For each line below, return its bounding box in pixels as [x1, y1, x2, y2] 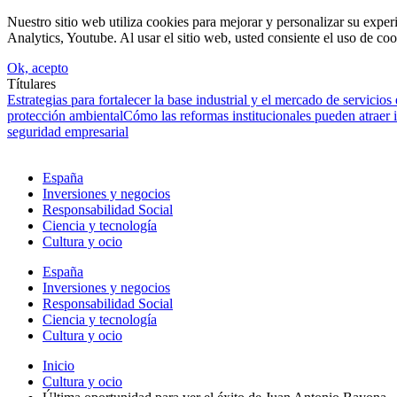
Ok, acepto [7, 60, 68, 75]
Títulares [7, 76, 56, 91]
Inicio [43, 358, 74, 373]
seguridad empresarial [7, 124, 128, 139]
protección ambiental [7, 108, 123, 123]
